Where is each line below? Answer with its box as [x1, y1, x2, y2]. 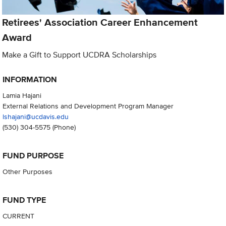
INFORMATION [2, 73, 57, 85]
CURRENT [2, 210, 34, 221]
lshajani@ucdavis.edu [2, 110, 69, 122]
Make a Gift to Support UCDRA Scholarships [2, 48, 157, 61]
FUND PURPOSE [2, 150, 64, 161]
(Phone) [50, 121, 76, 132]
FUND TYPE [2, 194, 46, 206]
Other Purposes [2, 166, 52, 177]
